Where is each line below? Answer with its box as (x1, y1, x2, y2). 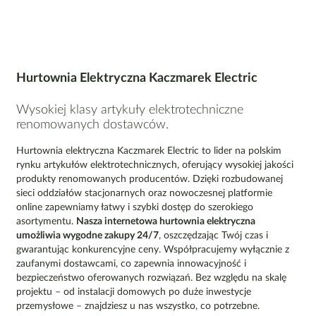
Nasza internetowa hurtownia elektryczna (76, 217, 255, 227)
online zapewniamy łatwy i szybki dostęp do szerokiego (16, 202, 253, 213)
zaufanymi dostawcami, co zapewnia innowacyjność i (16, 259, 246, 269)
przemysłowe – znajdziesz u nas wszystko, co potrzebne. (16, 301, 260, 312)
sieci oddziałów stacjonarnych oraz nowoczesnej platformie (16, 188, 272, 199)
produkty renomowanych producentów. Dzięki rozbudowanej (16, 174, 283, 185)
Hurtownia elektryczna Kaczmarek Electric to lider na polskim (16, 146, 281, 157)
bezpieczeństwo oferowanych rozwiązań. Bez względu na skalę (16, 273, 286, 284)
